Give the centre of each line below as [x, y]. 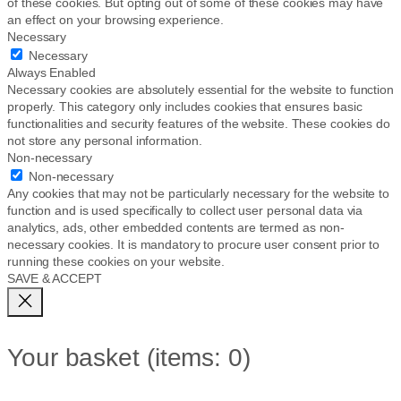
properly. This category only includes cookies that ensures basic [185, 106]
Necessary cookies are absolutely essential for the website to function [200, 89]
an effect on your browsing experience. [116, 19]
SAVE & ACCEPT [55, 278]
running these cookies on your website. [116, 261]
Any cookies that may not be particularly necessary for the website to [199, 193]
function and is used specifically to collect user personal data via [185, 210]
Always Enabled [51, 72]
